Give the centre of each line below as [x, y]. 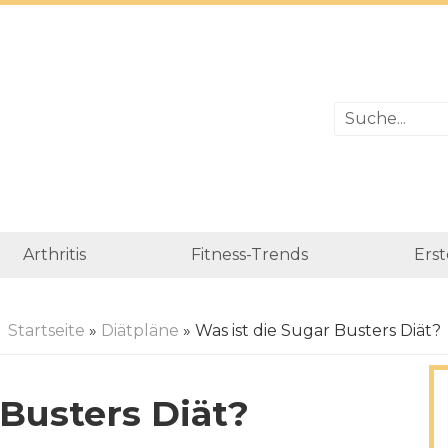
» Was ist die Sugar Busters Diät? [309, 330]
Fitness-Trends [250, 254]
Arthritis [54, 254]
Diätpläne [139, 330]
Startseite [46, 330]
